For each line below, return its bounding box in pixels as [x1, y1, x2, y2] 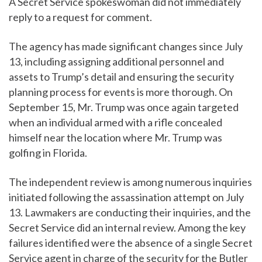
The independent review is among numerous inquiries [9, 175, 252, 189]
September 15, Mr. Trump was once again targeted [9, 101, 239, 114]
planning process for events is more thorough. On [9, 85, 233, 99]
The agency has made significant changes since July [9, 40, 243, 53]
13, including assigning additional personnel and [9, 55, 224, 68]
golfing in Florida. [9, 146, 87, 160]
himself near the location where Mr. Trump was [9, 131, 222, 144]
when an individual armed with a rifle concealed [9, 116, 222, 129]
